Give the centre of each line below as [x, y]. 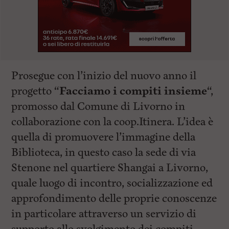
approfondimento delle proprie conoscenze [114, 199]
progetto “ [36, 91]
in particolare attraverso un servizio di [104, 214]
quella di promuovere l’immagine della [104, 137]
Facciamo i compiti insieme [133, 91]
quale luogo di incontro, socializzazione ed [112, 183]
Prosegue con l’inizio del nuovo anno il [104, 76]
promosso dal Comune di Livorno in [98, 107]
